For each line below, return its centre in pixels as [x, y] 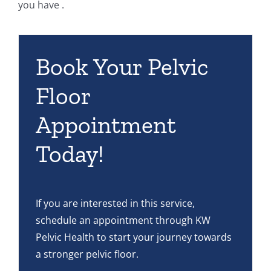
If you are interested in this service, [115, 203]
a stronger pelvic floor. [87, 254]
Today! [70, 154]
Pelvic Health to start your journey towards [134, 237]
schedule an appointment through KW [123, 220]
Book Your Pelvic [122, 67]
